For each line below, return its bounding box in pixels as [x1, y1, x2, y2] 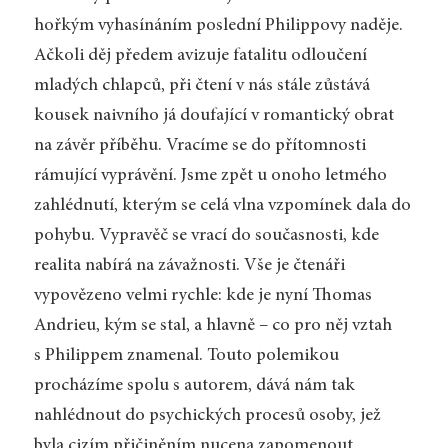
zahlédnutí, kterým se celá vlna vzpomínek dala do [33, 196, 411, 215]
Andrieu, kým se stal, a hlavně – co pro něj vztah [33, 316, 392, 335]
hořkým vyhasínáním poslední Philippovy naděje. [33, 16, 403, 35]
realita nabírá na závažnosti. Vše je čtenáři [33, 256, 345, 275]
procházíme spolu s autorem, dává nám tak [33, 376, 355, 395]
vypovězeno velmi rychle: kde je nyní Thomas [33, 286, 372, 305]
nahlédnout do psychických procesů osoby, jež [33, 406, 381, 425]
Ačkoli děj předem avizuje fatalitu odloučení [33, 46, 367, 65]
